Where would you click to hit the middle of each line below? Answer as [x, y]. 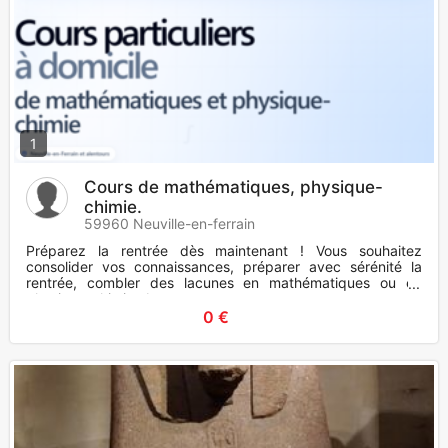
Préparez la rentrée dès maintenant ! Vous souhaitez [224, 251]
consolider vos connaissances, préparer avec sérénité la [224, 267]
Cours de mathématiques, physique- [233, 187]
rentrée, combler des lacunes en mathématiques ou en [224, 283]
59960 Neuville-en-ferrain [169, 224]
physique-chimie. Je [92, 299]
